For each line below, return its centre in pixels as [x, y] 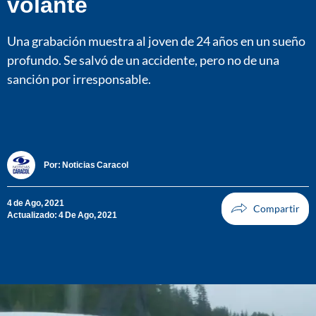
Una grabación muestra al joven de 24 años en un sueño [156, 41]
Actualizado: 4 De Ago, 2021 [62, 214]
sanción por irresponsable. [79, 79]
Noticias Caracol [95, 165]
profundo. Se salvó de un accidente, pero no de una [143, 60]
